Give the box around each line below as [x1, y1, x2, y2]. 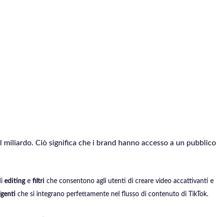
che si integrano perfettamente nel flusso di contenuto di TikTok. [15, 191, 208, 198]
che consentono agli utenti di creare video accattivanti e [45, 178, 214, 185]
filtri [32, 178, 45, 185]
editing [4, 178, 25, 185]
